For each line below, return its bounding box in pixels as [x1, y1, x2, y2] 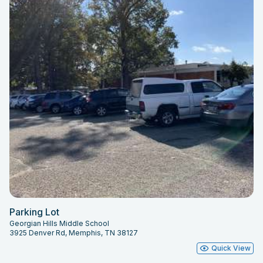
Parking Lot [9, 206, 59, 218]
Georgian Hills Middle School [9, 219, 109, 228]
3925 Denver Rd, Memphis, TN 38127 [9, 228, 138, 238]
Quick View [211, 244, 251, 253]
